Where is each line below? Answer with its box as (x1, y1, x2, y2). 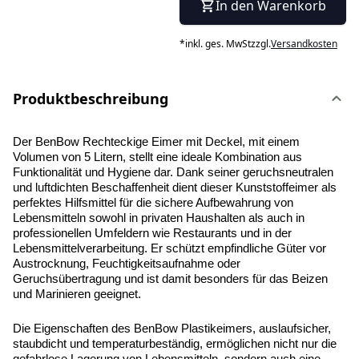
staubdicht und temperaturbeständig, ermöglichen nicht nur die (13, 337, 337, 351)
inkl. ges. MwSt (184, 37, 251, 51)
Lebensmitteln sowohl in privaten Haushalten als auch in (13, 212, 305, 225)
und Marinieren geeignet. (13, 288, 141, 301)
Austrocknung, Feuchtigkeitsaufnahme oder (13, 257, 240, 271)
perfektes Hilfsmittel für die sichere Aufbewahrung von (13, 196, 293, 210)
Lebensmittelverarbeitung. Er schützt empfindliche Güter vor (13, 242, 326, 256)
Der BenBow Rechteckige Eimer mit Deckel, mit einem (13, 135, 300, 149)
